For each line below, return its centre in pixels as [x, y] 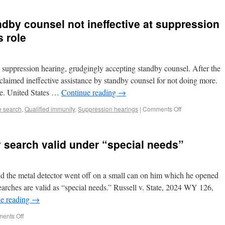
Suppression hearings [108, 109]
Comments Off [162, 109]
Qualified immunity [50, 109]
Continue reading [90, 92]
